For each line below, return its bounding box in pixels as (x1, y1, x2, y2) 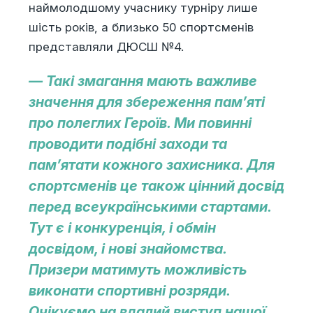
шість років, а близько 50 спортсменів (28, 20, 254, 35)
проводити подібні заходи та (28, 135, 227, 152)
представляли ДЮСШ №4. (28, 40, 184, 54)
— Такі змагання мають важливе (28, 72, 257, 89)
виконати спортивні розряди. (28, 282, 230, 299)
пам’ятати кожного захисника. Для (28, 156, 275, 173)
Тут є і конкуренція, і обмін (28, 219, 216, 236)
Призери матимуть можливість (28, 261, 247, 278)
